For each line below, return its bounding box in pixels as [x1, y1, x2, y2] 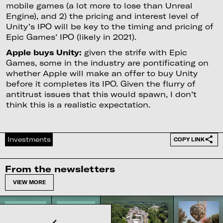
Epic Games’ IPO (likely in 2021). [5, 32, 141, 41]
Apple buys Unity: [5, 48, 84, 57]
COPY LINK [174, 136, 205, 142]
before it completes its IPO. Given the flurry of [5, 79, 196, 89]
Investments [7, 135, 51, 143]
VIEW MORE [12, 179, 46, 186]
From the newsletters [4, 163, 115, 175]
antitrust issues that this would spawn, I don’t [5, 90, 197, 99]
